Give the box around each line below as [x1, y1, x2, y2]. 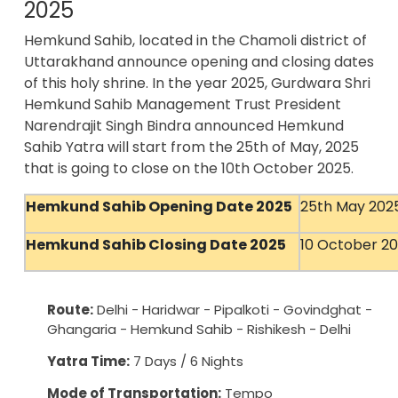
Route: [47, 300, 93, 320]
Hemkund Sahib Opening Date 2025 [26, 196, 292, 218]
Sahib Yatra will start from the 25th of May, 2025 [24, 137, 359, 158]
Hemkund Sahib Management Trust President [24, 94, 341, 115]
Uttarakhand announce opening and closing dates [24, 52, 374, 73]
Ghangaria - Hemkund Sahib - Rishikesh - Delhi [47, 320, 351, 339]
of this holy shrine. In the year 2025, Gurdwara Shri [24, 73, 370, 94]
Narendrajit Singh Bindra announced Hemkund [24, 115, 344, 137]
